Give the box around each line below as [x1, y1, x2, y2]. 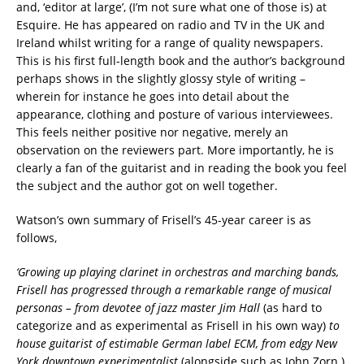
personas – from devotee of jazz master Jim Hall [16, 299, 263, 315]
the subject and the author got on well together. [16, 177, 278, 193]
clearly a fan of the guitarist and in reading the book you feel [16, 159, 347, 175]
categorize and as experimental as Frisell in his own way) [16, 317, 326, 333]
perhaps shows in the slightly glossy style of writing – [16, 70, 305, 86]
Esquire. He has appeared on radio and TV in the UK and [16, 16, 325, 32]
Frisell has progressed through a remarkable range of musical [16, 281, 331, 297]
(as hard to [263, 299, 322, 315]
